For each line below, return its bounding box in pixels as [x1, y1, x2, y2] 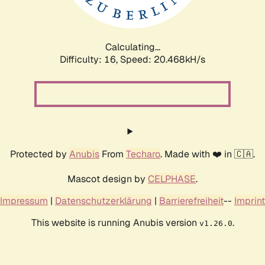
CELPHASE [148, 172, 196, 185]
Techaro [126, 147, 160, 160]
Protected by [10, 147, 69, 160]
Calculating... [105, 40, 160, 53]
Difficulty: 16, [60, 53, 120, 66]
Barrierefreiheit [159, 194, 224, 207]
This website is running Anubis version [31, 216, 199, 229]
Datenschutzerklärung [55, 194, 152, 207]
